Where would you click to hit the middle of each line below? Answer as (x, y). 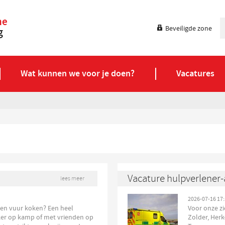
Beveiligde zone (189, 29)
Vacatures (195, 74)
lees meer (73, 179)
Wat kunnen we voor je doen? (78, 74)
